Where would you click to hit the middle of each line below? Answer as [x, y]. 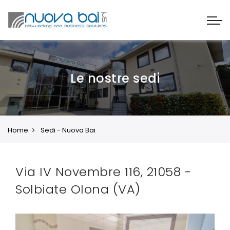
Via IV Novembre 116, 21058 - [103, 172]
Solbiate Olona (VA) [78, 189]
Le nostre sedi [115, 78]
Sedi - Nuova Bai [68, 130]
